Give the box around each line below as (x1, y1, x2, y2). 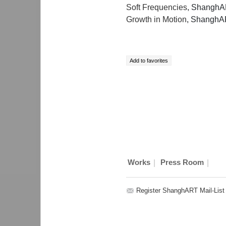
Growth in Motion (126, 15, 187, 24)
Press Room (160, 158, 204, 167)
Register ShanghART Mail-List (136, 186, 224, 194)
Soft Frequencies (126, 3, 187, 12)
